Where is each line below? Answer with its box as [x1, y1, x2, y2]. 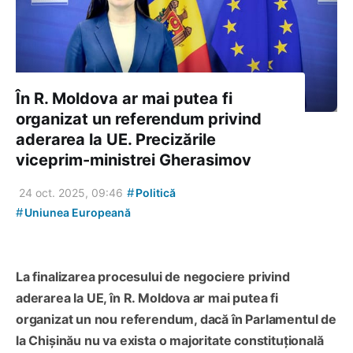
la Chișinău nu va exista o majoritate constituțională [16, 332, 324, 348]
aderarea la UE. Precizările [16, 129, 216, 149]
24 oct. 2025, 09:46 [19, 185, 123, 199]
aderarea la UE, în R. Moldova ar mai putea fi [16, 289, 278, 306]
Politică [133, 185, 176, 199]
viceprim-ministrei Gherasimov [16, 150, 251, 169]
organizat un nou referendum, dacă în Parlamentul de [16, 310, 336, 327]
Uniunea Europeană [22, 205, 131, 219]
